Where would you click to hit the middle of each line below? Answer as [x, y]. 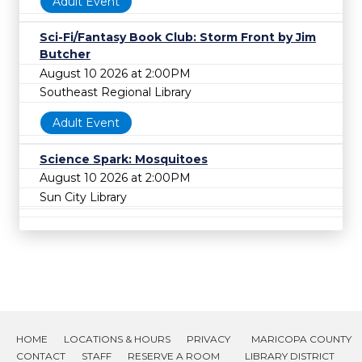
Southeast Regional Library [116, 93]
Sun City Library [83, 197]
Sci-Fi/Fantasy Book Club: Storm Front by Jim [178, 38]
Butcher [65, 55]
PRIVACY [208, 339]
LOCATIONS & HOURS [117, 339]
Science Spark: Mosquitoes [124, 159]
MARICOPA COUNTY [301, 339]
